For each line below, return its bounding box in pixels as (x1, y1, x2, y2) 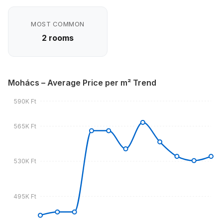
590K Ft (13, 98, 36, 106)
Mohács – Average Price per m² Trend (8, 78, 156, 88)
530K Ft (13, 157, 36, 165)
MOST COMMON (31, 20, 85, 28)
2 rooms (42, 33, 74, 43)
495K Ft (13, 192, 36, 200)
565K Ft (13, 122, 36, 130)
